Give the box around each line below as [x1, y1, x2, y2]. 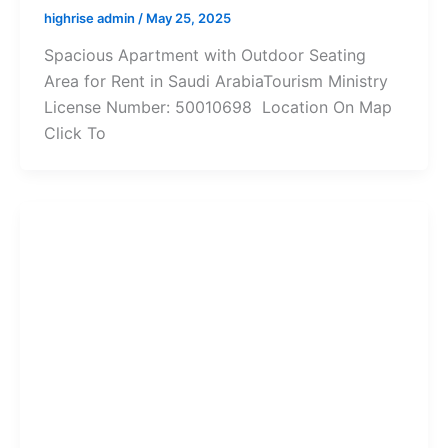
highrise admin [43, 9, 138, 26]
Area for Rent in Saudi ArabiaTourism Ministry [43, 71, 388, 92]
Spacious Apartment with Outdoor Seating [43, 45, 366, 66]
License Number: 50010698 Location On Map [43, 97, 392, 118]
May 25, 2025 [145, 9, 231, 26]
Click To [43, 123, 106, 144]
